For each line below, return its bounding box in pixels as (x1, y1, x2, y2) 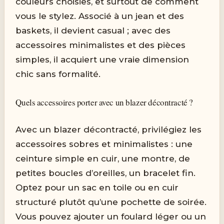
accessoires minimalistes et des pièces (15, 40, 186, 50)
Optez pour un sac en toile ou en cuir (15, 182, 179, 192)
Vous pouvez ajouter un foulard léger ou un (15, 211, 206, 221)
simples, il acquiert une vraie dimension (15, 54, 189, 65)
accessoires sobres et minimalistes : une (15, 138, 193, 149)
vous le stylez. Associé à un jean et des (15, 11, 184, 21)
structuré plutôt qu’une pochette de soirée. (15, 196, 207, 207)
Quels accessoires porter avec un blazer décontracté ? (15, 96, 193, 108)
